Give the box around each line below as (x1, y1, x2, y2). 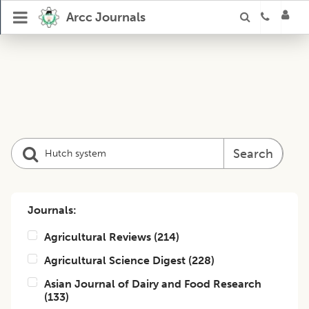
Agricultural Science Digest (44, 254, 186, 267)
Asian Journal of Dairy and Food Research (44, 277, 261, 290)
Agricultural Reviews (44, 230, 151, 243)
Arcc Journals (66, 10, 146, 25)
